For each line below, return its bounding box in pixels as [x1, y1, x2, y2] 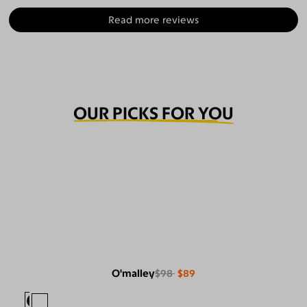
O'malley [112, 267, 156, 280]
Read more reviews [108, 14, 199, 26]
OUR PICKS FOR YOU [73, 102, 234, 124]
